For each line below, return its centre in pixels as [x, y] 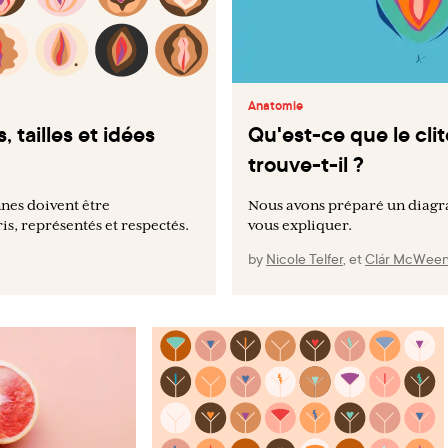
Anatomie [275, 105]
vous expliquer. [300, 224]
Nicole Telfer [304, 258]
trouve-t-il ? [306, 163]
